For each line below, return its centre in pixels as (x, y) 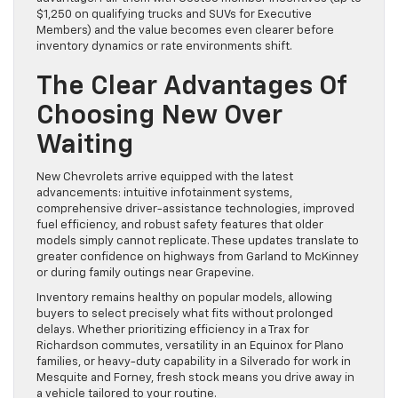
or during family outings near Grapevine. (145, 274)
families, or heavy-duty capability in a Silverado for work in (194, 362)
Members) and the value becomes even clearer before (185, 31)
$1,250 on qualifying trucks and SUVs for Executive (174, 15)
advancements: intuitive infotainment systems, (164, 194)
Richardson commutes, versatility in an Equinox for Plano (190, 346)
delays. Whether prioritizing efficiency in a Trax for (173, 330)
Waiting (85, 146)
